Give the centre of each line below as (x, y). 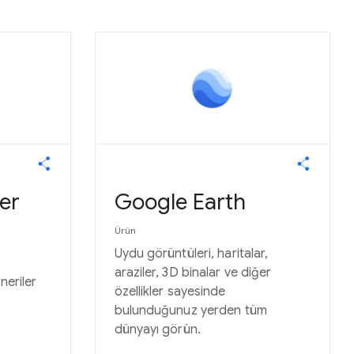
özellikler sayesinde (170, 292)
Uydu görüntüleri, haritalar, (191, 254)
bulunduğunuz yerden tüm (190, 311)
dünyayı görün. (157, 330)
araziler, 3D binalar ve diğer (193, 273)
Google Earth (180, 202)
